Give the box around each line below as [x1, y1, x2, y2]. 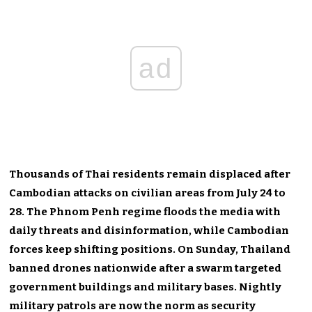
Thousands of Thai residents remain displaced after [9, 167, 291, 180]
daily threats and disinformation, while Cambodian [9, 224, 290, 237]
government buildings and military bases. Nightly [9, 280, 282, 293]
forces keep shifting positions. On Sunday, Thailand [9, 242, 291, 256]
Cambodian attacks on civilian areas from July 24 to [9, 186, 286, 199]
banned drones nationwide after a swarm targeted [9, 261, 282, 274]
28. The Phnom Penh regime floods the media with [9, 205, 281, 218]
